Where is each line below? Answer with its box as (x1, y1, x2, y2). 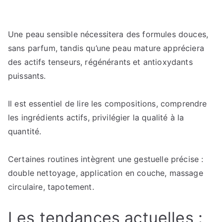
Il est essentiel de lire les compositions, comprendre (8, 99, 207, 109)
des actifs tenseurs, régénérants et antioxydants (8, 57, 193, 67)
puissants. (8, 71, 46, 81)
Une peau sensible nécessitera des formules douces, (8, 29, 209, 39)
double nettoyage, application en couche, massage (8, 168, 203, 178)
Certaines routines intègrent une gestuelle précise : (8, 154, 204, 164)
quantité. (8, 126, 42, 136)
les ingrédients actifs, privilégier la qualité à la (8, 112, 184, 122)
